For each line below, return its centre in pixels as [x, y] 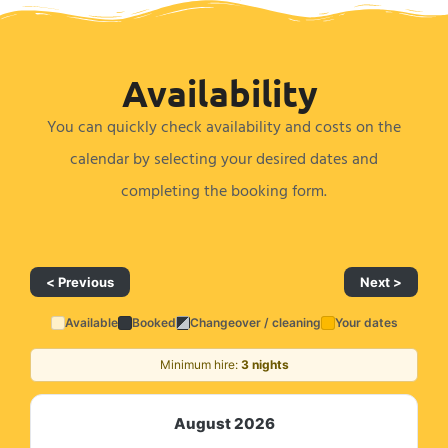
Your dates [366, 322]
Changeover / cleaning [255, 322]
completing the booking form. [224, 191]
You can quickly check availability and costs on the [224, 127]
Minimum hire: [200, 364]
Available [91, 322]
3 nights [264, 364]
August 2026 [224, 423]
